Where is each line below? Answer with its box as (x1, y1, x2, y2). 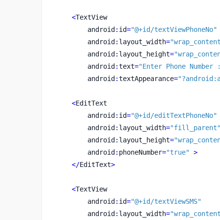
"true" (165, 148, 190, 156)
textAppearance (118, 74, 174, 82)
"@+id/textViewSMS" (130, 197, 201, 205)
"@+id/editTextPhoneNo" (130, 111, 217, 119)
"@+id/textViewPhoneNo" (130, 25, 217, 33)
